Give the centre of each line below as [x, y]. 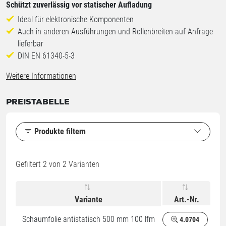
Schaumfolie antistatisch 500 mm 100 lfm [89, 219]
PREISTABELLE [38, 103]
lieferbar [31, 44]
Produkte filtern [60, 132]
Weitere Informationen [41, 76]
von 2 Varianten [73, 164]
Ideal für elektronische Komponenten [76, 20]
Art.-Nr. [186, 200]
